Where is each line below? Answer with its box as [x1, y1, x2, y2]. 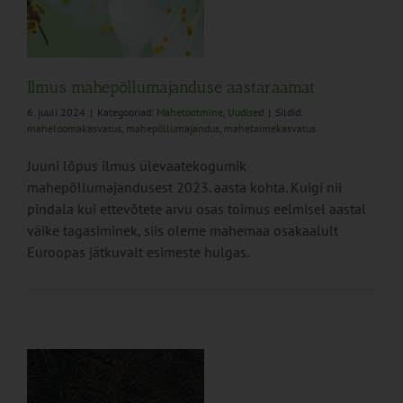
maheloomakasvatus [27, 121, 121, 136]
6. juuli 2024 [27, 105, 85, 120]
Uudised [228, 105, 264, 120]
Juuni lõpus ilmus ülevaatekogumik [27, 157, 246, 175]
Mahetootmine [157, 105, 223, 120]
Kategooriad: [97, 105, 157, 120]
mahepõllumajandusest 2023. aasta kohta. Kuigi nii [27, 178, 342, 197]
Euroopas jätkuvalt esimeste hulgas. [27, 243, 249, 262]
